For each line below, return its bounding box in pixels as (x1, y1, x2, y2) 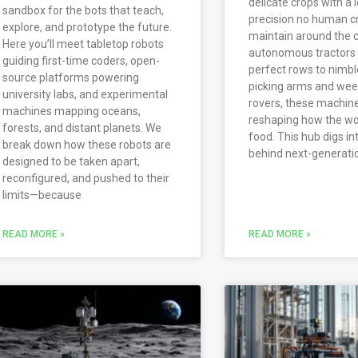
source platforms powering (2, 71, 140, 85)
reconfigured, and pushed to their (2, 172, 170, 185)
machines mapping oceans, (2, 105, 141, 118)
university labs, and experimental (2, 88, 169, 101)
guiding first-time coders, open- (2, 54, 161, 68)
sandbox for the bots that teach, (2, 4, 165, 18)
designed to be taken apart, (2, 155, 141, 169)
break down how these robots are (2, 138, 172, 152)
